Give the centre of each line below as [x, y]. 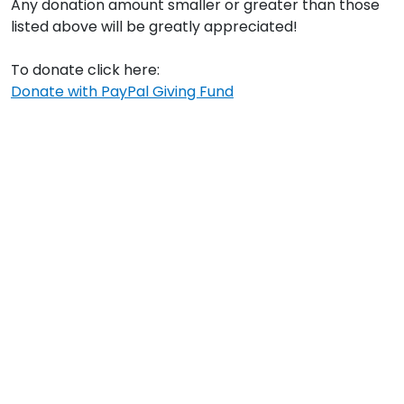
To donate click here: [85, 70]
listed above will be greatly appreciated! [154, 27]
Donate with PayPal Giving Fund [122, 92]
